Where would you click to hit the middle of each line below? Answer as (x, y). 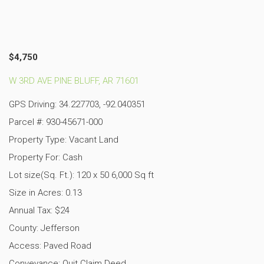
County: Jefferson (44, 228)
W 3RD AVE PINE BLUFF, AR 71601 (74, 80)
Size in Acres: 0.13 (45, 192)
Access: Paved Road (50, 245)
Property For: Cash (46, 157)
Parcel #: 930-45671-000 (56, 122)
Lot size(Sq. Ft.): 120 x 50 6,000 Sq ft (81, 175)
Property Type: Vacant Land (64, 139)
